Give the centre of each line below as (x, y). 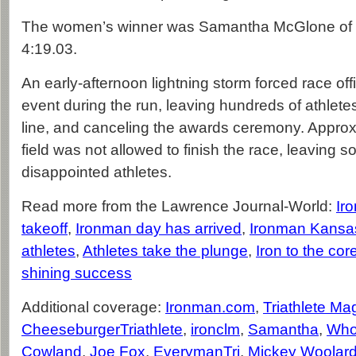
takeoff (44, 228)
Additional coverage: (93, 307)
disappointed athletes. (97, 172)
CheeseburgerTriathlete (102, 329)
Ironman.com (210, 307)
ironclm (215, 329)
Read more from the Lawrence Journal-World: (179, 206)
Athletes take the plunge (165, 251)
